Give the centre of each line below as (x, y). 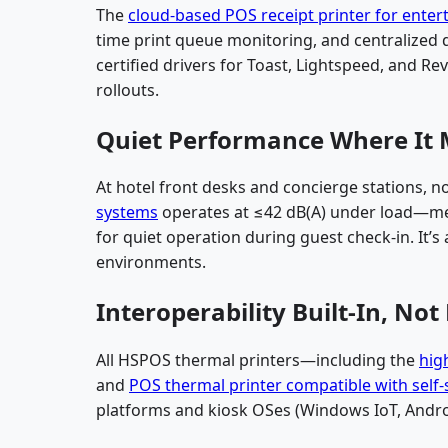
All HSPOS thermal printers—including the (257, 360)
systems (127, 212)
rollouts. (127, 89)
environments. (151, 262)
